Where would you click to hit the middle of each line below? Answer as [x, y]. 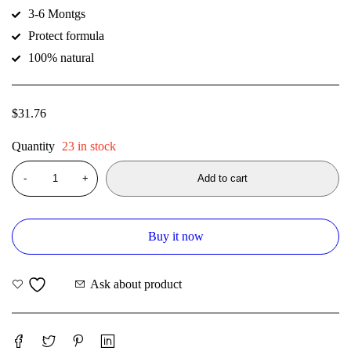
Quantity [33, 146]
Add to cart [223, 178]
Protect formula [66, 35]
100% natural [61, 57]
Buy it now [175, 236]
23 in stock [89, 146]
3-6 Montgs [57, 13]
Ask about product [136, 284]
